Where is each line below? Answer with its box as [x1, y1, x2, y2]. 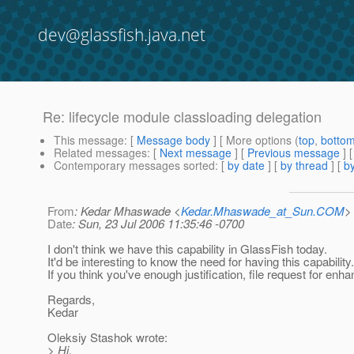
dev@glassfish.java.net [38, 24, 205, 46]
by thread [281, 157, 328, 174]
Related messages [54, 145, 147, 161]
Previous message [247, 145, 340, 161]
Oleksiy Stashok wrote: [47, 329, 168, 346]
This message [54, 132, 124, 149]
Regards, [47, 291, 95, 308]
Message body [137, 132, 210, 149]
